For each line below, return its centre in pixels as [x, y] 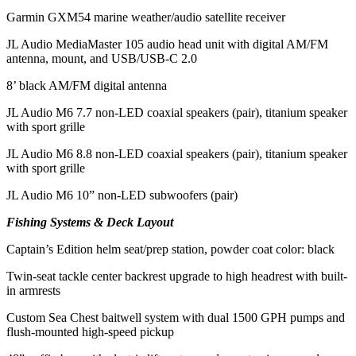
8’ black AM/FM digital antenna [87, 85]
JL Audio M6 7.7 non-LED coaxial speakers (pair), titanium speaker [177, 112]
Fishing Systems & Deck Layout [90, 222]
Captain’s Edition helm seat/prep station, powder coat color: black [170, 249]
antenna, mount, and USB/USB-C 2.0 [102, 58]
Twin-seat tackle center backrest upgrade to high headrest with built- [177, 276]
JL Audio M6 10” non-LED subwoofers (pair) [122, 195]
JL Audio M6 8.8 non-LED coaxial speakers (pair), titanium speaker [177, 153]
